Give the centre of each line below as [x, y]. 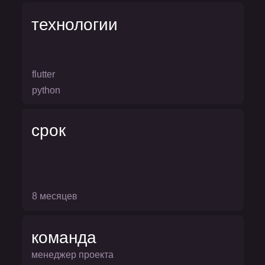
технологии [74, 25]
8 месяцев [54, 196]
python [46, 90]
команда [64, 237]
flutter [43, 74]
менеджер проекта [72, 255]
